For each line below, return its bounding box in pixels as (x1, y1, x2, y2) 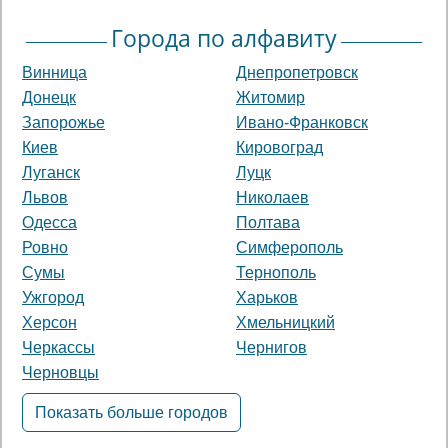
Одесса (22, 214, 77, 232)
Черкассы (22, 339, 95, 357)
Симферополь (236, 239, 343, 257)
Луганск (22, 164, 80, 182)
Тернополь (236, 264, 316, 282)
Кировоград (236, 139, 323, 157)
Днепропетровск (236, 64, 358, 82)
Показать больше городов (35, 404, 228, 422)
